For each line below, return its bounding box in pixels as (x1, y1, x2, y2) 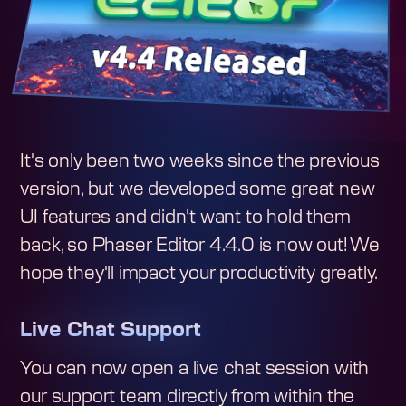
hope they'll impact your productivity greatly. (20, 264, 379, 283)
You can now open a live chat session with (20, 359, 370, 378)
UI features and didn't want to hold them (20, 208, 351, 227)
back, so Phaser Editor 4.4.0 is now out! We (20, 236, 380, 255)
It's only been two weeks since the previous (20, 151, 380, 170)
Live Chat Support (20, 319, 202, 340)
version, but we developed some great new (20, 179, 375, 198)
